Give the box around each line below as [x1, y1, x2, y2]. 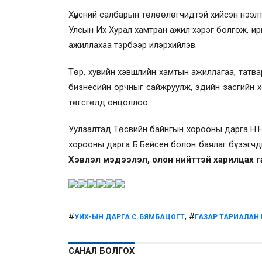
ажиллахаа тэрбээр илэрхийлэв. [68, 40, 197, 50]
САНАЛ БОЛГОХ [68, 246, 135, 256]
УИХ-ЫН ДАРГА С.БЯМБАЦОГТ [74, 213, 185, 221]
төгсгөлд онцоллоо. [68, 97, 150, 108]
